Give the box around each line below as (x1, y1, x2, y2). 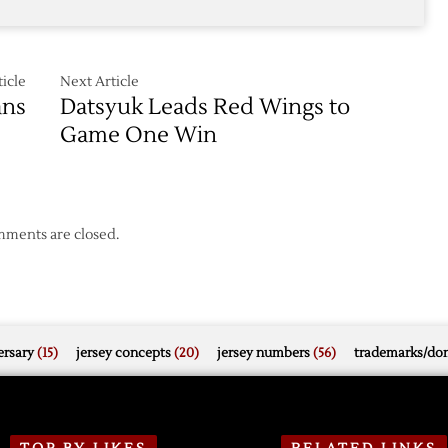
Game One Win (60, 121, 218, 149)
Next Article (60, 73, 140, 91)
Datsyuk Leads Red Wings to (60, 93, 351, 121)
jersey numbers (217, 345, 310, 361)
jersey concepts (76, 345, 171, 361)
